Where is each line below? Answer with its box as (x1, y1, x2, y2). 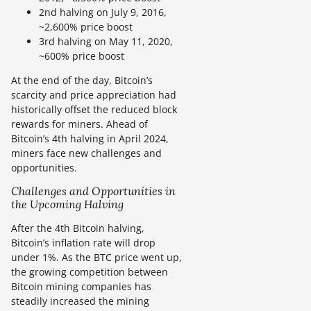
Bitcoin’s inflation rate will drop (11, 235, 155, 249)
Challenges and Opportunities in (11, 183, 176, 198)
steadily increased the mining (11, 294, 149, 308)
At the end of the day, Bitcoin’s (11, 73, 153, 87)
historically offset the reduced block (11, 102, 177, 116)
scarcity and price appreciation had (11, 87, 176, 101)
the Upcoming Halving (11, 196, 124, 211)
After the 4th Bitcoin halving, (11, 221, 144, 235)
